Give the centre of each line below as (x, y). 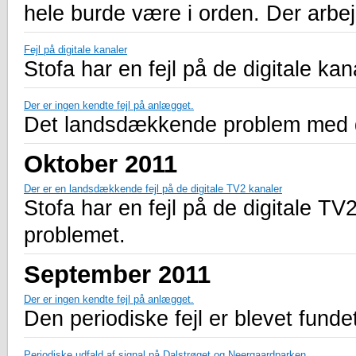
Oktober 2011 (101, 164)
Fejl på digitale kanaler (75, 50)
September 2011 (117, 275)
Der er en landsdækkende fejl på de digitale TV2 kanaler (153, 189)
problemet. (75, 236)
